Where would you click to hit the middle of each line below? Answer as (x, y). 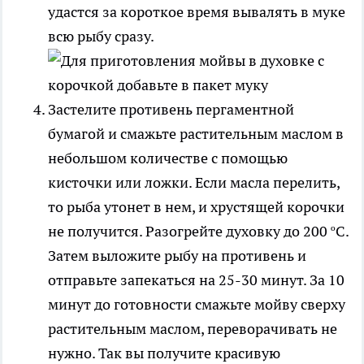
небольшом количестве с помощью (168, 158)
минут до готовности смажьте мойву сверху (197, 304)
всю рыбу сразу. (101, 36)
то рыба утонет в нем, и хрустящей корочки (196, 206)
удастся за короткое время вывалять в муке (197, 11)
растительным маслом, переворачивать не (193, 328)
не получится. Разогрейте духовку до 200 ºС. (198, 231)
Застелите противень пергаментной (171, 109)
